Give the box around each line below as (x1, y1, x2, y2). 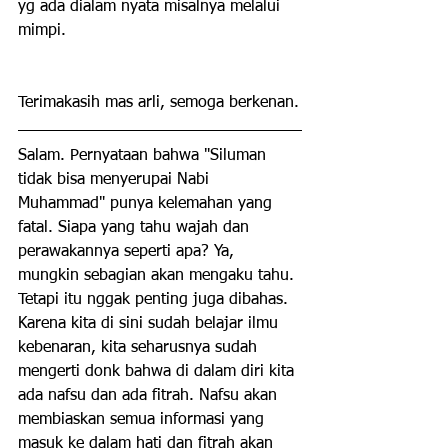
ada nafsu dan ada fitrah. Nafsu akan (18, 388, 282, 404)
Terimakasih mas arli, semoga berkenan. (18, 95, 299, 111)
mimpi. (18, 23, 66, 39)
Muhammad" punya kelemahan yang (18, 196, 277, 212)
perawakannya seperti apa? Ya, (18, 244, 239, 260)
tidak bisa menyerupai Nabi (18, 172, 214, 188)
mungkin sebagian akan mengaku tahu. (18, 268, 299, 284)
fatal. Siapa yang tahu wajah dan (18, 220, 254, 236)
